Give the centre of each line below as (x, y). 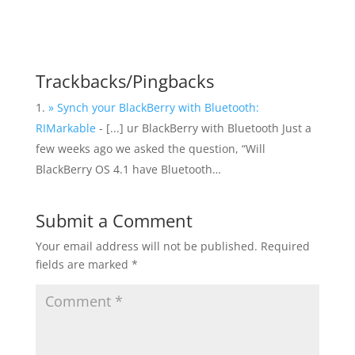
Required (285, 246)
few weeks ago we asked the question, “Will (150, 149)
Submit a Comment (114, 220)
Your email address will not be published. (146, 246)
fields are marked (83, 264)
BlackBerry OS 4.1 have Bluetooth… (128, 169)
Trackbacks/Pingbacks (124, 81)
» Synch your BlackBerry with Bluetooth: (153, 107)
